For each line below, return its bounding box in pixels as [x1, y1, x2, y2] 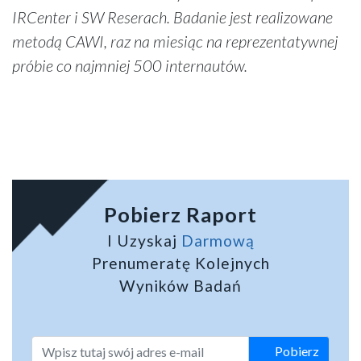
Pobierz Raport [104, 202, 257, 227]
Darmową [180, 231, 255, 251]
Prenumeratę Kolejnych [91, 254, 270, 273]
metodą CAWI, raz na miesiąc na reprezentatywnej [12, 31, 338, 52]
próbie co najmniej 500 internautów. [12, 56, 247, 76]
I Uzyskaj [106, 231, 181, 251]
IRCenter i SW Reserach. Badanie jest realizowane [12, 7, 333, 27]
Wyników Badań [119, 276, 242, 296]
